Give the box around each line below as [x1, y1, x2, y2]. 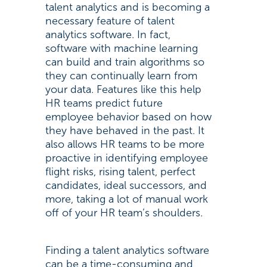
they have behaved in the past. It [45, 124, 204, 137]
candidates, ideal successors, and [45, 179, 207, 192]
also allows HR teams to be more [45, 138, 204, 151]
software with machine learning [45, 42, 198, 55]
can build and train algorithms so [45, 55, 204, 69]
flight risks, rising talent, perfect [45, 165, 195, 178]
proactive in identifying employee [45, 151, 208, 164]
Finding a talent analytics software [45, 244, 209, 257]
